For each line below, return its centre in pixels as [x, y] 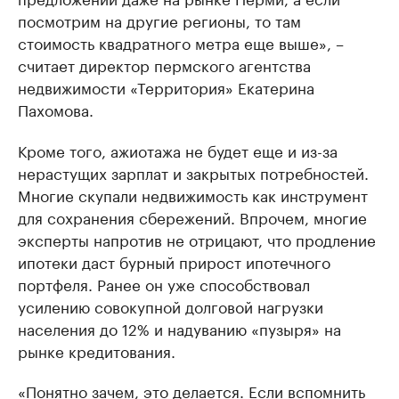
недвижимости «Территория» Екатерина [166, 87]
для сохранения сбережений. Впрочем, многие [192, 217]
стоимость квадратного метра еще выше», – [181, 42]
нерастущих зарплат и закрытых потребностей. [193, 172]
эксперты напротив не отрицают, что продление [197, 239]
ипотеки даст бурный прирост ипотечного [174, 261]
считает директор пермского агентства [164, 65]
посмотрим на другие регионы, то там [159, 20]
